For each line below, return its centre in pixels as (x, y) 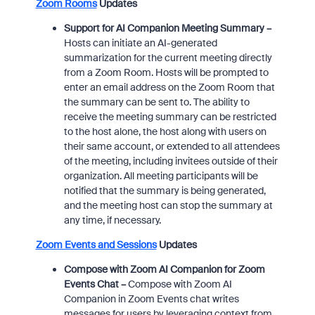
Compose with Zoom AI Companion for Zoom (164, 269)
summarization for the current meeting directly (168, 58)
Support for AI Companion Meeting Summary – (167, 28)
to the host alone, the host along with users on (165, 131)
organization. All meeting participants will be (161, 176)
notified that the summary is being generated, (165, 191)
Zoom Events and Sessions (96, 245)
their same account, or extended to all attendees (172, 146)
